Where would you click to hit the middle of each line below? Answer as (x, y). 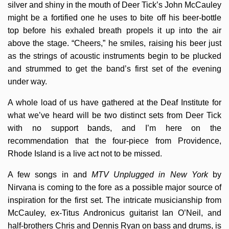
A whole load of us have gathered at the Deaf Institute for (114, 102)
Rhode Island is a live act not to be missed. (85, 154)
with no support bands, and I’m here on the (114, 128)
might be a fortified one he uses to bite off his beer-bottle (114, 18)
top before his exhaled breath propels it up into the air (114, 30)
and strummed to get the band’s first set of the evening (114, 69)
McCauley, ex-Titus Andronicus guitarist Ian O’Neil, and (114, 213)
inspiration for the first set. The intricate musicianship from (114, 200)
